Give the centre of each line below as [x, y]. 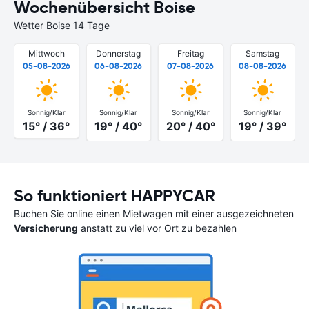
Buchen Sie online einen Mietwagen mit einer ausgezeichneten [154, 213]
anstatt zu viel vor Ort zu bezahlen [157, 228]
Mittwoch [46, 53]
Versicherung [46, 228]
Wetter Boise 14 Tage [62, 25]
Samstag [263, 53]
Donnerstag [119, 53]
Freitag [190, 53]
